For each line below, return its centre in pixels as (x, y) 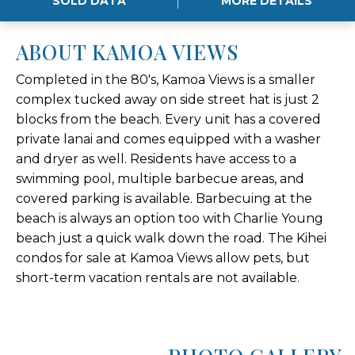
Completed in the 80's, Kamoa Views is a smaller (166, 80)
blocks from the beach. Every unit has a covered (168, 120)
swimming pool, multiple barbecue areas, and (160, 179)
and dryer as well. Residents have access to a (156, 159)
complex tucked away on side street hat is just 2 (168, 100)
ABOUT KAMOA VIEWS (127, 52)
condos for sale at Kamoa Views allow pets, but (163, 258)
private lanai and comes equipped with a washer (168, 139)
